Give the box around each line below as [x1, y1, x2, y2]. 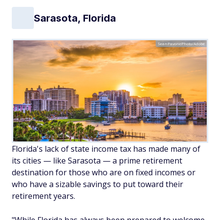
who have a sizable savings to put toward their [12, 179, 183, 190]
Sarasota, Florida [34, 12, 116, 24]
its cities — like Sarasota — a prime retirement [12, 155, 182, 166]
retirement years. [12, 191, 75, 202]
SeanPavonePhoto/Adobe [158, 41, 205, 47]
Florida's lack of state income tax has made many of [12, 143, 200, 155]
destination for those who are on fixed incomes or [12, 167, 195, 178]
